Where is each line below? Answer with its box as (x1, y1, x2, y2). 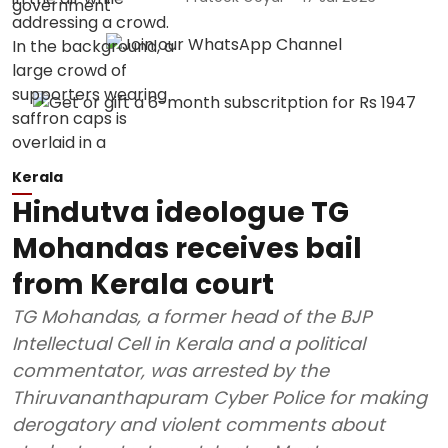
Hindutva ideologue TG (12, 193, 349, 232)
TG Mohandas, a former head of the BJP (12, 304, 371, 329)
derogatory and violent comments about (12, 412, 385, 437)
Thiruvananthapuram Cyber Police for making (12, 385, 427, 410)
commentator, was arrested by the (12, 358, 329, 383)
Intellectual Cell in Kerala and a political (12, 331, 365, 356)
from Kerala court (12, 265, 274, 304)
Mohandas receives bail (12, 229, 362, 268)
